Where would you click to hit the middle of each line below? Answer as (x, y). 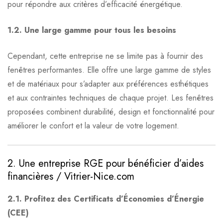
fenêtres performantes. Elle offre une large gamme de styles (109, 70)
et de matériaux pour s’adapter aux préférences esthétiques (108, 84)
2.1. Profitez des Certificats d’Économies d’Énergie (106, 199)
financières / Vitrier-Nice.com (71, 177)
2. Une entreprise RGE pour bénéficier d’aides (106, 164)
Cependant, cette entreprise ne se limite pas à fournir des (105, 56)
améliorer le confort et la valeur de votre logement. (93, 126)
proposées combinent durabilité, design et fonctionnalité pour (111, 112)
